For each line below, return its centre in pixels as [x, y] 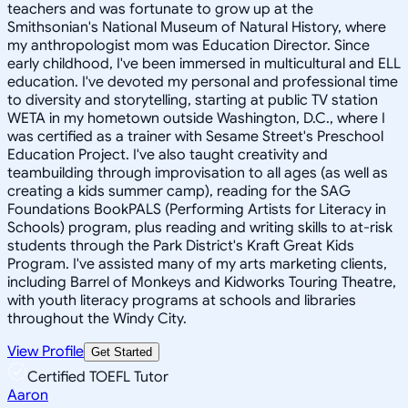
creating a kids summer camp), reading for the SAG [179, 191]
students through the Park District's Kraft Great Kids [181, 245]
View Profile [46, 351]
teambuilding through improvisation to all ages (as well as [198, 173]
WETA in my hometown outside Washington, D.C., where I [196, 118]
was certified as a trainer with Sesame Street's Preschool [195, 136]
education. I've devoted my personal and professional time [203, 82]
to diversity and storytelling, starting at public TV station [193, 100]
